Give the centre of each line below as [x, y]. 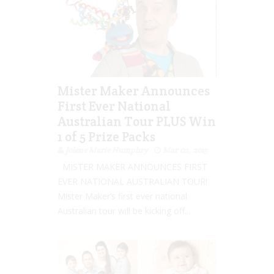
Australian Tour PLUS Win [137, 122]
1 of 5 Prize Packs [106, 137]
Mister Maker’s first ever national [122, 196]
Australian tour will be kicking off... [124, 211]
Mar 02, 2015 [185, 150]
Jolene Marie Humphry [107, 150]
